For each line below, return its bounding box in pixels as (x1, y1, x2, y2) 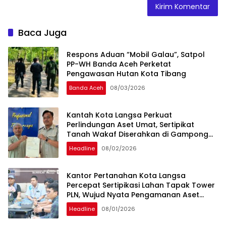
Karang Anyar (67, 138, 118, 149)
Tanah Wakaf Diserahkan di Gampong (67, 129, 208, 139)
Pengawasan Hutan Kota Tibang (67, 68, 186, 79)
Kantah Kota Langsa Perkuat (67, 109, 172, 120)
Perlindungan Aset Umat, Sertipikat (67, 119, 194, 130)
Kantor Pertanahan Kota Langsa (67, 170, 186, 181)
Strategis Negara (67, 199, 130, 209)
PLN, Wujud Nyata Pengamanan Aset (67, 189, 199, 200)
